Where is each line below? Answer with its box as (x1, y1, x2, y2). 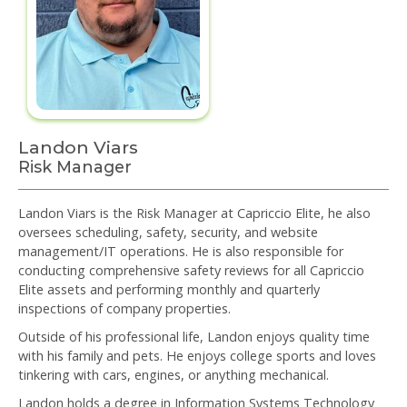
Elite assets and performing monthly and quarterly (18, 281, 320, 299)
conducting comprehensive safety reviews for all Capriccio (18, 262, 364, 280)
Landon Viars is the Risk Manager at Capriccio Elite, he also (18, 204, 371, 223)
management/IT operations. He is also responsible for (18, 243, 343, 261)
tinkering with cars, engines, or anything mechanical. (18, 366, 329, 384)
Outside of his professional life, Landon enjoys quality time (18, 328, 370, 346)
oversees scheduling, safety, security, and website (18, 223, 318, 242)
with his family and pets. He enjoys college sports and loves (18, 347, 376, 365)
